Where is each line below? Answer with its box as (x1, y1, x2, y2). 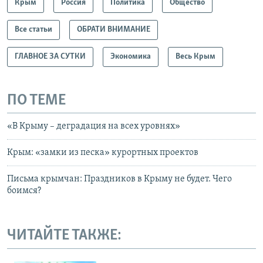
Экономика (110, 52, 151, 61)
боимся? (7, 186, 41, 196)
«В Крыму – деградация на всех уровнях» (7, 122, 180, 131)
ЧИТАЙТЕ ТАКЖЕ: (7, 228, 122, 244)
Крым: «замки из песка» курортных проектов (7, 148, 198, 158)
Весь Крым (176, 52, 215, 61)
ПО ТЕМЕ (7, 92, 66, 109)
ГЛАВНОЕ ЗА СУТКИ (15, 52, 86, 61)
